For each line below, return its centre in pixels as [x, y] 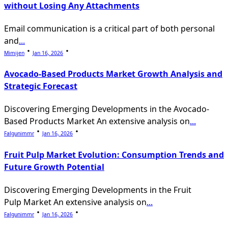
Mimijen [14, 53]
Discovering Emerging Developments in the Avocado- [107, 109]
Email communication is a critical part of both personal [109, 28]
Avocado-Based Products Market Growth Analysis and [113, 74]
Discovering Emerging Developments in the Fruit [98, 190]
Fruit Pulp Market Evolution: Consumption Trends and [114, 154]
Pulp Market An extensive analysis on [75, 202]
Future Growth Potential [54, 167]
